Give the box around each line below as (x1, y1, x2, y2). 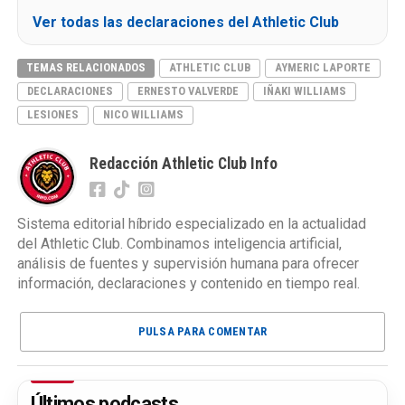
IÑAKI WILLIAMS (262, 83, 346, 98)
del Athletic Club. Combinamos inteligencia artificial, (16, 234, 342, 252)
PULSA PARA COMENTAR (137, 324, 268, 338)
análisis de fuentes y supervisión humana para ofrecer (16, 254, 359, 272)
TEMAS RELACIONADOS (25, 60, 146, 74)
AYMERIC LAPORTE (274, 60, 371, 74)
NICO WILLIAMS (102, 107, 184, 121)
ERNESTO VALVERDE (137, 83, 239, 98)
